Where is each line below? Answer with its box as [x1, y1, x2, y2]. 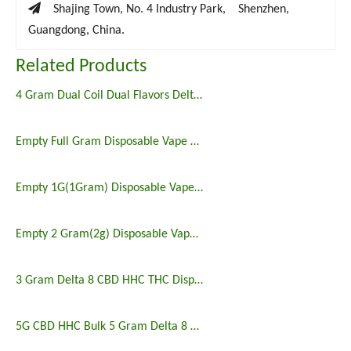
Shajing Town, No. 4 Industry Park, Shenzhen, [53, 3, 289, 16]
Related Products [16, 57, 147, 76]
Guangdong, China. [28, 24, 125, 37]
